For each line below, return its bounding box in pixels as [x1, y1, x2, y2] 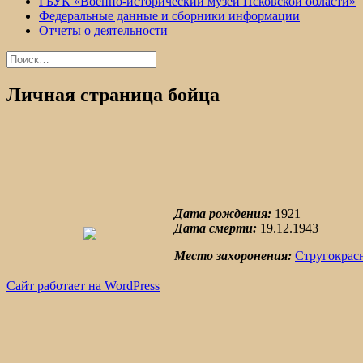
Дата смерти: [174, 220, 257, 235]
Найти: [6, 50, 45, 64]
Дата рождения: [174, 206, 271, 220]
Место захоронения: [174, 248, 292, 263]
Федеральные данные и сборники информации [39, 9, 300, 23]
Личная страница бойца [6, 83, 220, 105]
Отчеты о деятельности [39, 23, 168, 37]
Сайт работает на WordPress [6, 278, 160, 293]
